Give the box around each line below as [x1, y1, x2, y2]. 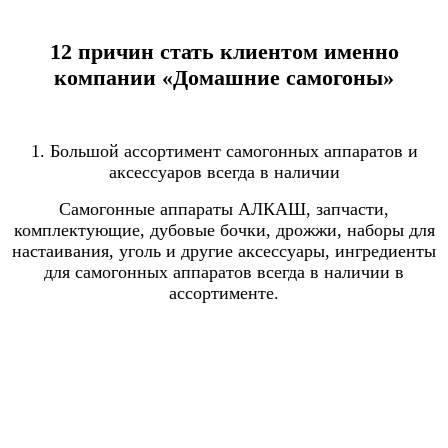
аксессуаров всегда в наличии [108, 161, 340, 182]
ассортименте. [169, 282, 279, 303]
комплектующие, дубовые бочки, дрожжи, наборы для [13, 219, 435, 240]
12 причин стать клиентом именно [49, 38, 399, 64]
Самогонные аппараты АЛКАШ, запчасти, [59, 198, 389, 219]
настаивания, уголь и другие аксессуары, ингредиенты [12, 240, 436, 261]
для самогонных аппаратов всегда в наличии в [44, 261, 404, 282]
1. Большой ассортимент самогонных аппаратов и [30, 140, 418, 161]
